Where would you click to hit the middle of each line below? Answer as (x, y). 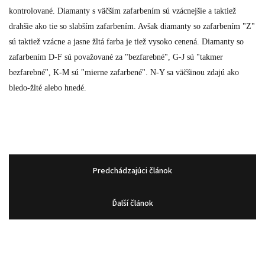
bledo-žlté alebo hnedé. (48, 88)
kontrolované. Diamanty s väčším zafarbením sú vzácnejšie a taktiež (122, 11)
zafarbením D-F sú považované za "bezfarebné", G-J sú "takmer (116, 57)
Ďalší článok (132, 203)
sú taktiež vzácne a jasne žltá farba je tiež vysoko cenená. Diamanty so (126, 42)
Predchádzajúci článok (132, 171)
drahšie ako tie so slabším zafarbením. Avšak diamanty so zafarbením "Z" (132, 26)
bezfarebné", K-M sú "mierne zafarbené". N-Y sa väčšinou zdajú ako (124, 72)
